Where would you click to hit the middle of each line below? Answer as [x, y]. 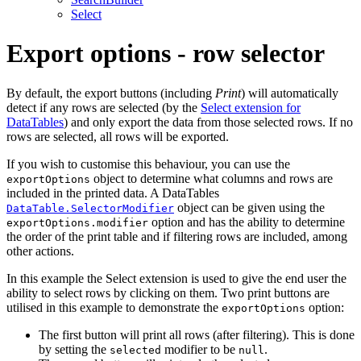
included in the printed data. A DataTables [113, 193]
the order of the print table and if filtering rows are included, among [177, 236]
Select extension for [251, 107]
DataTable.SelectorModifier [90, 208]
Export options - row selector [166, 54]
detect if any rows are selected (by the [104, 107]
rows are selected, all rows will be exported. [118, 136]
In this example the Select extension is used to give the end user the [176, 278]
